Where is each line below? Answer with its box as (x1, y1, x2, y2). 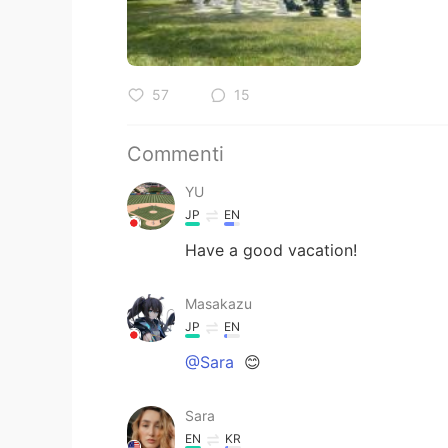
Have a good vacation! (185, 239, 357, 260)
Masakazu (185, 294, 252, 312)
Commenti (127, 141, 224, 166)
